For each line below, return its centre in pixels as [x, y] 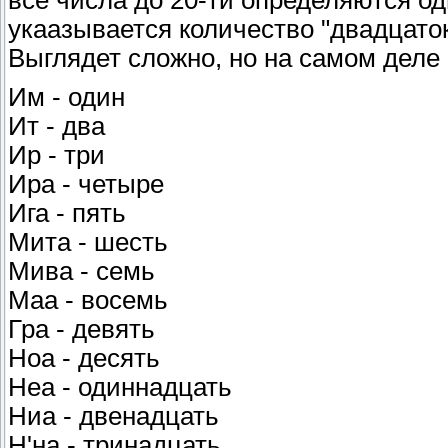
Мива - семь [81, 271]
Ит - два [56, 126]
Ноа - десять [84, 358]
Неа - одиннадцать [120, 387]
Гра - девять [81, 329]
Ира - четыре [86, 184]
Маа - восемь [88, 300]
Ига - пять [67, 213]
